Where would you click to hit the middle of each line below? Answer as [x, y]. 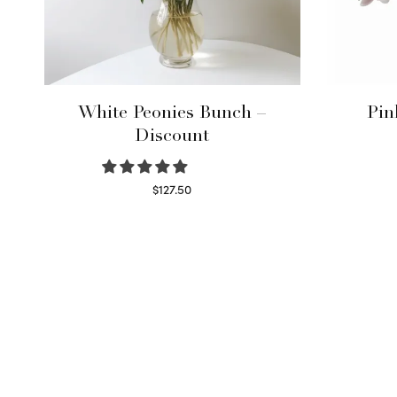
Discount [172, 137]
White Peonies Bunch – [172, 114]
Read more [172, 209]
